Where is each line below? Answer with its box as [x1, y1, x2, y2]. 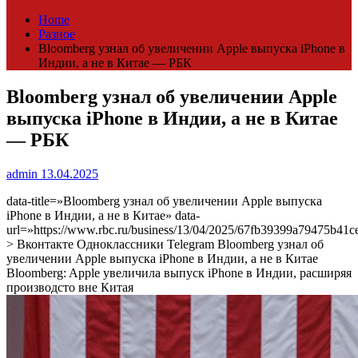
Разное [38, 27, 75, 42]
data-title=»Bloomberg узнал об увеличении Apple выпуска [6, 194, 322, 209]
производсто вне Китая [6, 280, 133, 295]
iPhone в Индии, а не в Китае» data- [6, 209, 200, 223]
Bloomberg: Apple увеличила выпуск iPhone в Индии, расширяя [6, 266, 352, 280]
